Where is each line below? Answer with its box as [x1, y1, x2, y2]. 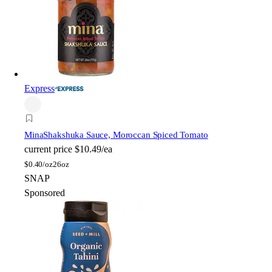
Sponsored [24, 187, 65, 198]
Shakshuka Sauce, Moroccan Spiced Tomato [43, 129, 208, 140]
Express [24, 83, 55, 93]
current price [24, 143, 72, 154]
